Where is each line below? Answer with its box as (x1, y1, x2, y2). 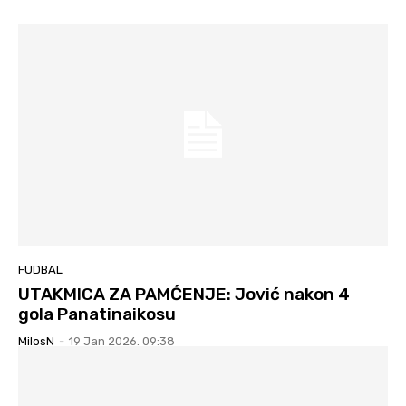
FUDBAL (18, 262, 63, 276)
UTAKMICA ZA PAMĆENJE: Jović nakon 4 (18, 283, 350, 304)
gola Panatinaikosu (18, 303, 176, 324)
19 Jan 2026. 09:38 (69, 333, 175, 348)
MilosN (18, 333, 54, 348)
